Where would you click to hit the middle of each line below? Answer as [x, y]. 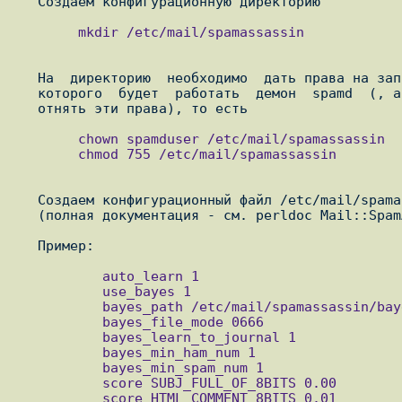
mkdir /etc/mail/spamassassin [46, 32]
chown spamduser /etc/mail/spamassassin [46, 139]
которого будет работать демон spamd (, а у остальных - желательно [26, 93]
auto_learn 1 [58, 276]
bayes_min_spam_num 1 [58, 368]
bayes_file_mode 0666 [58, 322]
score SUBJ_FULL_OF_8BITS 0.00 [58, 383]
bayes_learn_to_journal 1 [58, 337]
